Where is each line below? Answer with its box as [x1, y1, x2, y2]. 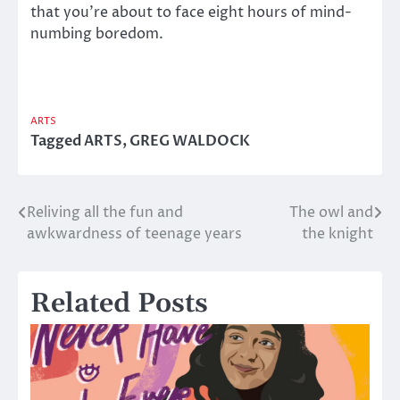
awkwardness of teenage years [27, 224, 242, 245]
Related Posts [30, 287, 208, 321]
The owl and [289, 203, 373, 223]
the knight [302, 224, 373, 245]
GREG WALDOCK [129, 131, 250, 152]
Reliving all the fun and [27, 203, 183, 223]
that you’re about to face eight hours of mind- [30, 3, 352, 22]
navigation [17, 236, 134, 263]
